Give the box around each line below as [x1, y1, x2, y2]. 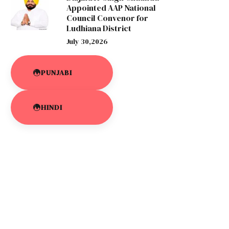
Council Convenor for [66, 12, 148, 24]
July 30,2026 [66, 36, 108, 47]
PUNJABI [41, 67, 72, 78]
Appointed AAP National [66, 2, 156, 13]
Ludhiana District [66, 22, 131, 34]
